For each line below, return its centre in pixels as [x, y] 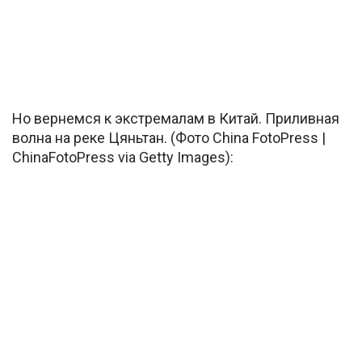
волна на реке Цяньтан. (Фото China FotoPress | [169, 137]
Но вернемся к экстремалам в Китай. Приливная [176, 118]
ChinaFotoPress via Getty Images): [123, 157]
